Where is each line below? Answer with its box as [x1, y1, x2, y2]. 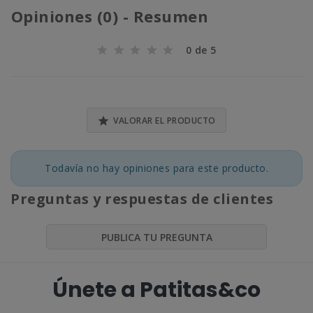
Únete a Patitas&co [52, 275, 261, 305]
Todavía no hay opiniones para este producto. [45, 161, 268, 175]
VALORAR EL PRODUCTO [113, 115, 216, 127]
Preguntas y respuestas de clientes [10, 189, 273, 209]
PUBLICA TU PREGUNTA [101, 231, 212, 245]
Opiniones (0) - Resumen [6, 6, 217, 27]
